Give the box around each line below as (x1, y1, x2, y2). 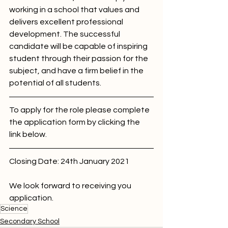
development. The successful (9, 30, 122, 38)
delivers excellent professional (9, 18, 125, 26)
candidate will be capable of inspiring (9, 42, 149, 50)
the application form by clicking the (9, 118, 141, 126)
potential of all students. (9, 79, 103, 87)
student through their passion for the (9, 54, 150, 63)
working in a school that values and (9, 6, 141, 14)
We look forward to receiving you (9, 182, 133, 190)
